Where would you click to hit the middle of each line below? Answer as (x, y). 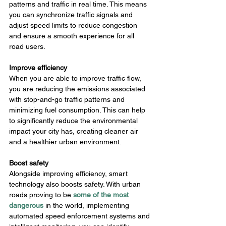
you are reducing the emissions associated (78, 89)
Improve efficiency (38, 68)
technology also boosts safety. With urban (76, 184)
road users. (27, 47)
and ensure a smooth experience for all (73, 36)
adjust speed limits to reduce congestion (74, 25)
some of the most (102, 195)
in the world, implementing (88, 206)
